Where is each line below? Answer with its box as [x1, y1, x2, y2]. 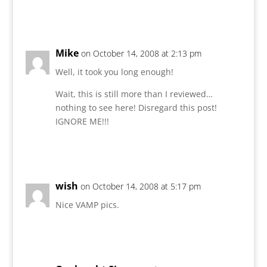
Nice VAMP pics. [55, 198, 119, 210]
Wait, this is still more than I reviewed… [55, 88, 213, 100]
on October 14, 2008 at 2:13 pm [80, 47, 201, 59]
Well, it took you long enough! [55, 66, 173, 77]
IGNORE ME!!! [55, 115, 109, 127]
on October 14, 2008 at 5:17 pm [80, 180, 201, 192]
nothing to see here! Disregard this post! [55, 101, 217, 113]
